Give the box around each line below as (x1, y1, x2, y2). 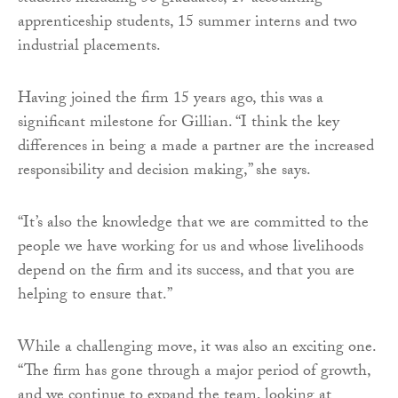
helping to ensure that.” (18, 282, 172, 310)
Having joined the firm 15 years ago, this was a (18, 85, 323, 114)
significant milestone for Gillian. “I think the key (18, 109, 339, 138)
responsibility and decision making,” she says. (18, 157, 311, 186)
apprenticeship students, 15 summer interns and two (18, 9, 357, 37)
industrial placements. (18, 33, 161, 61)
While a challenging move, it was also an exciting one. (18, 334, 376, 362)
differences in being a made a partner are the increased (18, 133, 374, 162)
